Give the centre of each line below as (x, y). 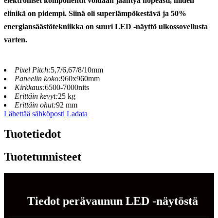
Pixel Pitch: (33, 70)
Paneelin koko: (38, 78)
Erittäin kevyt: (36, 96)
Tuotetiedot (32, 134)
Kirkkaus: (30, 87)
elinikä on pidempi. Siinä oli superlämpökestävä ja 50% (95, 13)
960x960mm (80, 78)
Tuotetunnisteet (43, 157)
